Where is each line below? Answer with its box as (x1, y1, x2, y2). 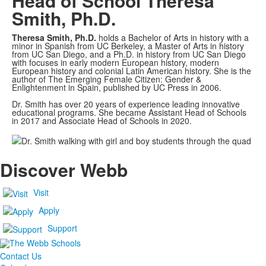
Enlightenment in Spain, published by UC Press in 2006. (12, 81, 221, 94)
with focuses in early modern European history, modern (12, 56, 219, 69)
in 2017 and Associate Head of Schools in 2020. (12, 115, 192, 127)
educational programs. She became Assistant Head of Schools (12, 106, 246, 119)
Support (47, 221, 77, 234)
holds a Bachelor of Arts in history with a (96, 31, 249, 44)
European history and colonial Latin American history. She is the (12, 65, 251, 77)
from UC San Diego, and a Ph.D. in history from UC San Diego (12, 48, 246, 61)
